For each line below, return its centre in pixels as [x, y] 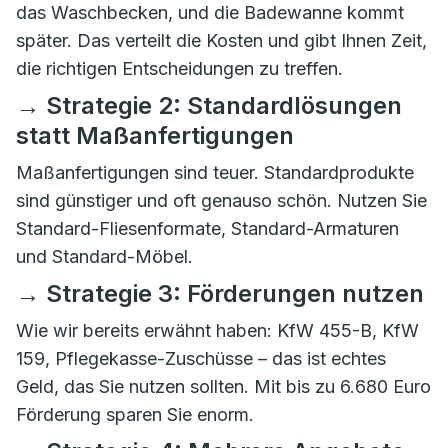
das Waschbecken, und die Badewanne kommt [210, 12]
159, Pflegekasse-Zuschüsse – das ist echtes [201, 358]
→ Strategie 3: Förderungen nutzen [220, 293]
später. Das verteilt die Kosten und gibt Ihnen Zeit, [221, 40]
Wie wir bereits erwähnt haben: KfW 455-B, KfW [217, 330]
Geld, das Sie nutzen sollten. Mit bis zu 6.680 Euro [223, 386]
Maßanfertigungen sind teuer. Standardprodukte [215, 172]
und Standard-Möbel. [104, 256]
